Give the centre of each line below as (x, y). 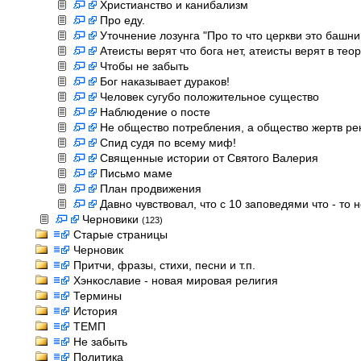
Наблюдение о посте (155, 112)
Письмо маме (136, 173)
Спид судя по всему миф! (168, 143)
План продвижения (151, 189)
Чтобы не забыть (144, 66)
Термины (98, 296)
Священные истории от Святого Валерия (209, 158)
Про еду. (122, 20)
